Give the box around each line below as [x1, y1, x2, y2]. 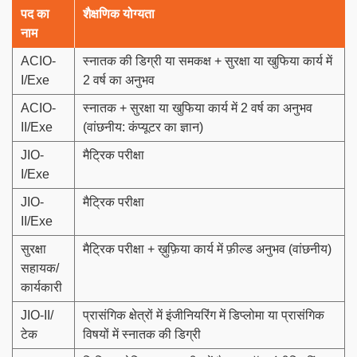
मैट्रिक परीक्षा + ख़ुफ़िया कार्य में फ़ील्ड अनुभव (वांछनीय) [83, 241, 331, 256]
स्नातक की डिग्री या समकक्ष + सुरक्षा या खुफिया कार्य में [83, 53, 332, 68]
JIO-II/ [21, 308, 53, 322]
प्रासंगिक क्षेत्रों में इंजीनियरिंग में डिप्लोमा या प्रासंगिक [83, 308, 324, 322]
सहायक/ [21, 261, 59, 275]
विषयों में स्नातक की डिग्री [83, 327, 201, 341]
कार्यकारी [21, 280, 62, 294]
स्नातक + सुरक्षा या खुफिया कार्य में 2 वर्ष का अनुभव [83, 100, 312, 115]
